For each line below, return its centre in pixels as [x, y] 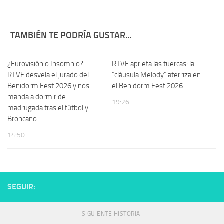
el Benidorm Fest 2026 [147, 86]
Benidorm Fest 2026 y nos [48, 86]
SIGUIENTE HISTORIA [112, 214]
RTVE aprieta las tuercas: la [153, 64]
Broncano [22, 119]
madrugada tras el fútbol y [48, 108]
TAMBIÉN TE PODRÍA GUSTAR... [71, 35]
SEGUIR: [21, 187]
